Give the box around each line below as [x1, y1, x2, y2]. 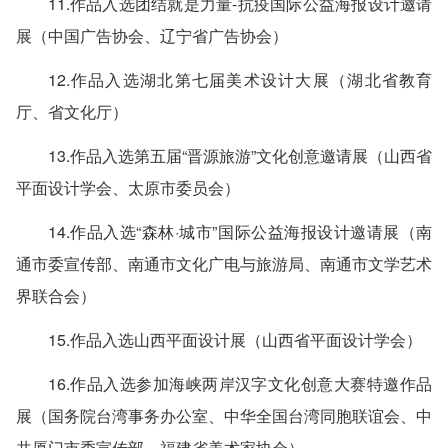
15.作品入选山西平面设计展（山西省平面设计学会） [47, 328, 422, 351]
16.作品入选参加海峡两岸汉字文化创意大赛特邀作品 [47, 372, 433, 395]
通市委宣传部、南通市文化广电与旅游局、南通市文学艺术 [15, 252, 433, 275]
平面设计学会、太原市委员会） [15, 176, 240, 199]
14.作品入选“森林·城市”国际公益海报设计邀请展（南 [47, 220, 433, 243]
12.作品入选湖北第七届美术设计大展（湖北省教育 [47, 68, 433, 91]
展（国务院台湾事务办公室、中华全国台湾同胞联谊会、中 [15, 404, 433, 427]
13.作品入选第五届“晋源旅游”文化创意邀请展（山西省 [47, 144, 433, 167]
